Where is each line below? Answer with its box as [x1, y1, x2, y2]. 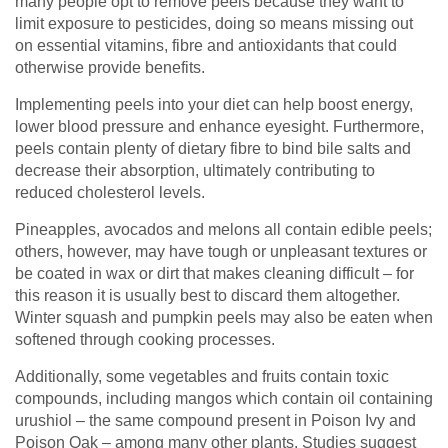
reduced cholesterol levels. [15, 183, 205, 201]
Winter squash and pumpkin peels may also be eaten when [15, 308, 433, 326]
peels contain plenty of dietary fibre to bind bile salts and [15, 139, 411, 157]
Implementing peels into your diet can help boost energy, [15, 95, 413, 113]
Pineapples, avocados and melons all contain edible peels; [15, 220, 432, 238]
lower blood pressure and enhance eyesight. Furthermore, [15, 117, 424, 135]
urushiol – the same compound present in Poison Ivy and [15, 411, 416, 429]
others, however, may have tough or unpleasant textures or [15, 242, 427, 260]
